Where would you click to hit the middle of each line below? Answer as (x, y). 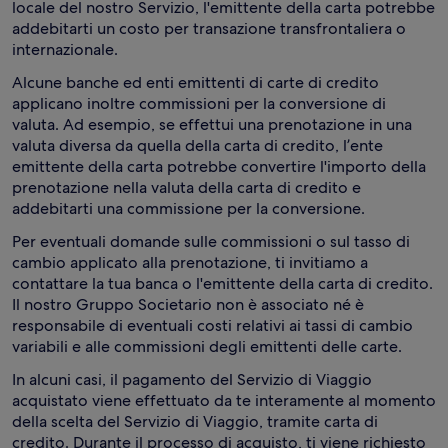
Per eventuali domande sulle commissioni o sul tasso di (211, 241)
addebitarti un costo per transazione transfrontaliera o (209, 28)
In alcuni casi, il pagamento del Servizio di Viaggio (192, 379)
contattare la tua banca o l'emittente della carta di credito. (222, 283)
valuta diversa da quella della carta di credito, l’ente (197, 145)
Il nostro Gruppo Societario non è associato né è (188, 304)
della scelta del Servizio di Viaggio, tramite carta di (195, 421)
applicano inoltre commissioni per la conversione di (199, 103)
